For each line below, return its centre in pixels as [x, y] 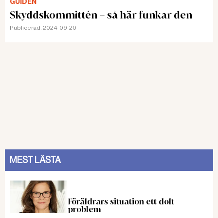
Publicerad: [26, 27]
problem [85, 209]
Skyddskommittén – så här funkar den [101, 15]
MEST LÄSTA [35, 160]
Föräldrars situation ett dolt [121, 202]
